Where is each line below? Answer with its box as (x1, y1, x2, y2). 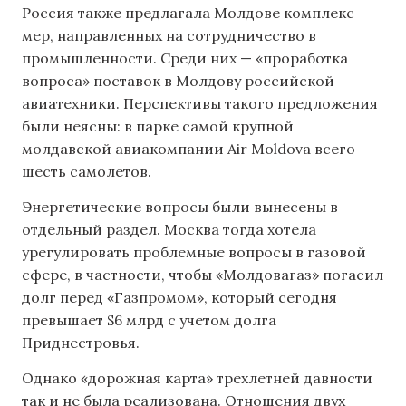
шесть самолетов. (22, 161, 151, 180)
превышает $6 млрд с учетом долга (22, 310, 276, 329)
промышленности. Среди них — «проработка (22, 48, 348, 67)
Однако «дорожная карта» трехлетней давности (22, 369, 372, 388)
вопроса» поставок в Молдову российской (22, 71, 334, 90)
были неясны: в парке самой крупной (22, 116, 294, 135)
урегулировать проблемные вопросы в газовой (22, 242, 366, 261)
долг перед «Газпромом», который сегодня (22, 287, 337, 306)
